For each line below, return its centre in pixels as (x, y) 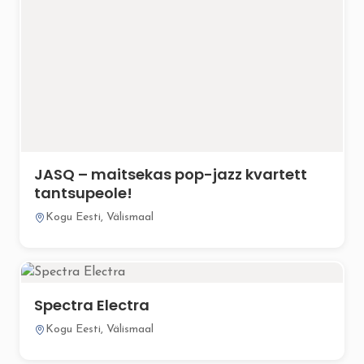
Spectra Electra (92, 305)
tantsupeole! (83, 193)
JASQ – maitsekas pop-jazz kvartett (171, 175)
